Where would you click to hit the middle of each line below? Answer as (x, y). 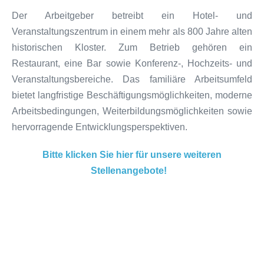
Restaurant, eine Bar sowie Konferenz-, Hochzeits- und (132, 63)
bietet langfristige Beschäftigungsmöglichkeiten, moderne (132, 95)
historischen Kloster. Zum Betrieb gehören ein (132, 47)
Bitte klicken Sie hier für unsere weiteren (132, 154)
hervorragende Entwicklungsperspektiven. (100, 127)
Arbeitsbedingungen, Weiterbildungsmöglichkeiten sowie (132, 111)
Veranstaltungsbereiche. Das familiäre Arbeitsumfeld (132, 79)
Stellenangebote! (130, 170)
